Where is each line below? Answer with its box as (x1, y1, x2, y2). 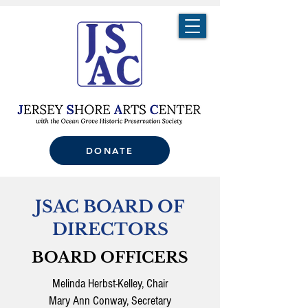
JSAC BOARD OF (35, 197, 185, 217)
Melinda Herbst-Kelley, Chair (52, 276, 168, 291)
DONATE (85, 145, 134, 156)
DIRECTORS (52, 219, 168, 239)
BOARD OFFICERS (32, 248, 188, 267)
